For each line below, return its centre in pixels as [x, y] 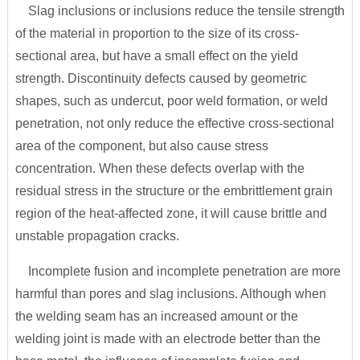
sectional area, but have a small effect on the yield [156, 56]
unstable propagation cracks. [97, 236]
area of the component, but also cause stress [141, 146]
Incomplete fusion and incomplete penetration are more [178, 271]
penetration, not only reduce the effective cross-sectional [174, 123]
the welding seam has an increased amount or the [156, 316]
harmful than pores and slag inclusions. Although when [170, 294]
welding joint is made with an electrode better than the [168, 339]
